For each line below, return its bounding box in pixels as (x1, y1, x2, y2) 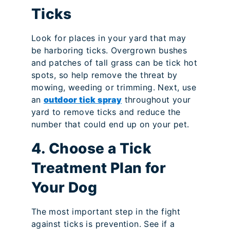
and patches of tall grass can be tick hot (31, 57, 198, 68)
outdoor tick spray (43, 94, 122, 105)
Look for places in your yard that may (31, 33, 186, 44)
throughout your (122, 94, 191, 105)
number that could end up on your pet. (31, 119, 189, 130)
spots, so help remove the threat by (31, 70, 178, 81)
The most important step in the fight (31, 206, 181, 217)
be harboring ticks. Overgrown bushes (31, 45, 187, 56)
